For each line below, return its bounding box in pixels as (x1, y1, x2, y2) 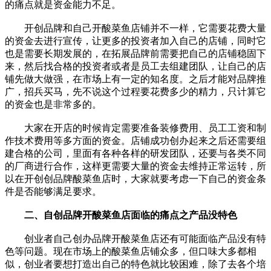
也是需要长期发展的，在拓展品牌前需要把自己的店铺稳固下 (5, 48, 266, 59)
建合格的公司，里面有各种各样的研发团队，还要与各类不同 (5, 148, 266, 158)
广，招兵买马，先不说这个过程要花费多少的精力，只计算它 (5, 86, 266, 97)
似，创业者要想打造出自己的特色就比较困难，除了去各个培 (5, 258, 266, 269)
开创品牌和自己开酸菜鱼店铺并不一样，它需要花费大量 (5, 22, 266, 33)
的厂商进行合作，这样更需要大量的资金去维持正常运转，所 (5, 160, 266, 171)
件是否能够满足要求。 (5, 186, 102, 197)
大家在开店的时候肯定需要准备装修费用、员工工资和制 (5, 122, 266, 133)
